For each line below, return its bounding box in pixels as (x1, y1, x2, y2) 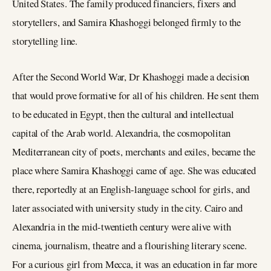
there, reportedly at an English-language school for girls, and (12, 181, 250, 196)
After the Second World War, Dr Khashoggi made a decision (12, 69, 250, 83)
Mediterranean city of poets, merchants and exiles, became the (12, 144, 255, 158)
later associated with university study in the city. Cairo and (12, 200, 243, 215)
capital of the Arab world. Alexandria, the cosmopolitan (12, 125, 230, 140)
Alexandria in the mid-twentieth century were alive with (12, 219, 231, 233)
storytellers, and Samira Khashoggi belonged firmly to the (12, 15, 241, 29)
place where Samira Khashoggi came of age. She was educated (12, 163, 256, 177)
